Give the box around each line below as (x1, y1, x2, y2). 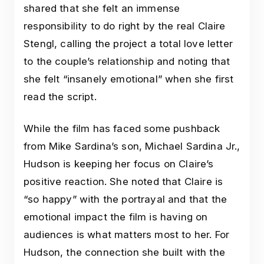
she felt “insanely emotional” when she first (24, 73, 234, 85)
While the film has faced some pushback (24, 123, 220, 135)
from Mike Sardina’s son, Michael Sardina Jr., (24, 140, 240, 153)
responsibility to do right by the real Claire (24, 20, 226, 32)
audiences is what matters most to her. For (24, 229, 230, 241)
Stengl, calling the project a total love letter (24, 38, 233, 50)
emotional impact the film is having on (24, 211, 208, 223)
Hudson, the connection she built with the (24, 246, 225, 259)
